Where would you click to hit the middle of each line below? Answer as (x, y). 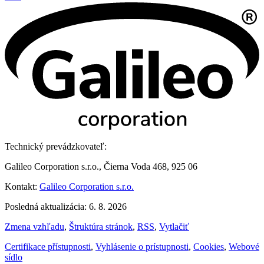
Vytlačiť (174, 226)
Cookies (209, 246)
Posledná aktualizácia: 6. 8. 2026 (66, 206)
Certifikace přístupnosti (48, 246)
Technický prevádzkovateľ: (56, 146)
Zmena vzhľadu (34, 226)
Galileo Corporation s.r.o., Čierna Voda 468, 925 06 (101, 166)
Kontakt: (22, 186)
